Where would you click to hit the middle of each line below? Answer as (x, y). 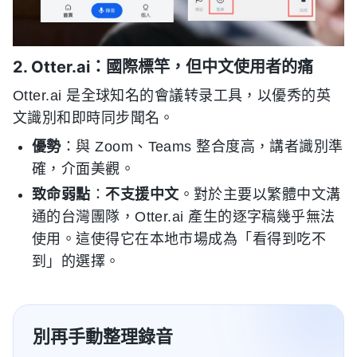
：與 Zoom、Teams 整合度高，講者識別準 (202, 146)
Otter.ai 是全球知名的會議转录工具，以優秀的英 (172, 95)
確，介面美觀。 (84, 169)
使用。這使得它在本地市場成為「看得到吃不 (179, 239)
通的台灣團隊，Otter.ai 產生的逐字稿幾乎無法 (184, 216)
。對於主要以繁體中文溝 (260, 194)
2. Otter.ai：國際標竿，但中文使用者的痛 (163, 67)
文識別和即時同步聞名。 (94, 118)
